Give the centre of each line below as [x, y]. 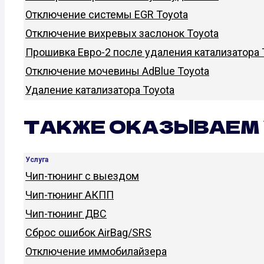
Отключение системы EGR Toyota [107, 15]
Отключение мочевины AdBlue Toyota [117, 71]
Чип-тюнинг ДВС [66, 213]
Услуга [37, 159]
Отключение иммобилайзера [96, 251]
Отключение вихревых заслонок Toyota [122, 34]
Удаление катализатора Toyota [100, 90]
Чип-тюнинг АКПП [70, 194]
